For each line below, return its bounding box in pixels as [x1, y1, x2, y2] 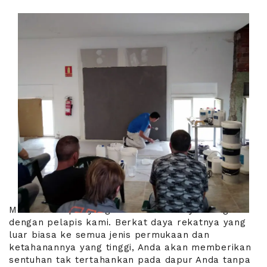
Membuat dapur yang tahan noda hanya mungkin [9, 204, 243, 215]
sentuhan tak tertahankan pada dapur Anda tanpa [9, 254, 251, 265]
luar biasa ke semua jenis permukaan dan [9, 229, 210, 240]
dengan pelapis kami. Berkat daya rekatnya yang [9, 216, 246, 228]
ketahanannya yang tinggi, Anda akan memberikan [9, 241, 252, 253]
